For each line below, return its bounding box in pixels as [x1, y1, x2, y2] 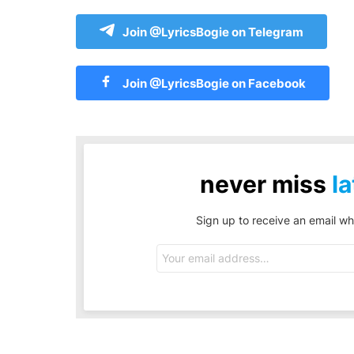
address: [156, 256, 198, 269]
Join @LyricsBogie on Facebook [120, 75, 306, 91]
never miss [199, 169, 332, 198]
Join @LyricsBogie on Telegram [122, 24, 303, 40]
